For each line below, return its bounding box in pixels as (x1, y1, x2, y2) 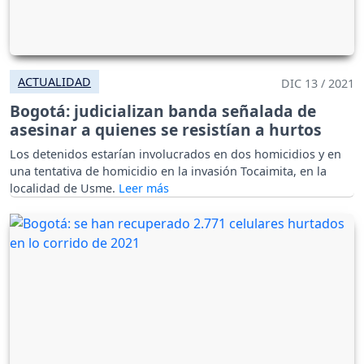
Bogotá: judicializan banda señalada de (10, 100, 316, 123)
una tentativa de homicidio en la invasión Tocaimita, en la (10, 163, 327, 180)
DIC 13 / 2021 (281, 76, 354, 92)
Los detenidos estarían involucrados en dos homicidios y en (10, 146, 341, 162)
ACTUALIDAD (18, 74, 91, 90)
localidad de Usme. (10, 180, 119, 197)
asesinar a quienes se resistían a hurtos (10, 119, 322, 141)
